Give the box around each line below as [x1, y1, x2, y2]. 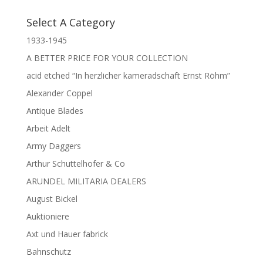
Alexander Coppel [26, 87, 93, 99]
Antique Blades [26, 104, 83, 116]
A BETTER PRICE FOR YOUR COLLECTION [26, 52, 188, 63]
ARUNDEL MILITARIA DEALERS [26, 175, 146, 187]
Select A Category [26, 15, 115, 29]
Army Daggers [26, 140, 81, 151]
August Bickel [26, 193, 77, 204]
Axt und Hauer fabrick [26, 228, 108, 240]
